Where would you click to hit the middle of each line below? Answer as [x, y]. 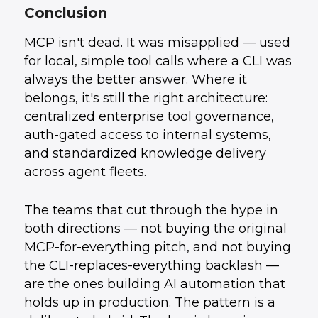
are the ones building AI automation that [154, 284]
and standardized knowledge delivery [145, 153]
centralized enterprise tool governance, [149, 116]
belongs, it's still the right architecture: [146, 98]
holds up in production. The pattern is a [149, 302]
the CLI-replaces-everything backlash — [151, 265]
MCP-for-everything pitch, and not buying [157, 247]
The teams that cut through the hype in [151, 210]
